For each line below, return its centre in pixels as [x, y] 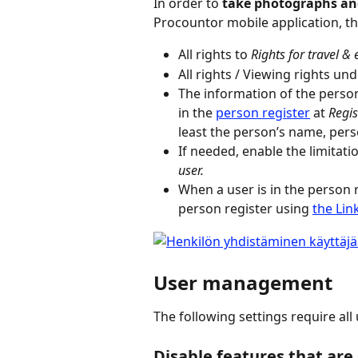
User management [243, 282]
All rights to [215, 55]
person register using [245, 209]
